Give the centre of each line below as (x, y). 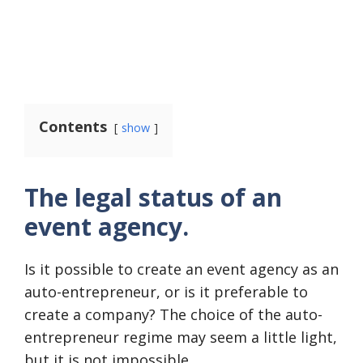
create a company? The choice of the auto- (173, 314)
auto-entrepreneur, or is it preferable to (166, 292)
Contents (73, 126)
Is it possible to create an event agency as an (181, 269)
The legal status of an (153, 197)
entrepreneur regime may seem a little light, (181, 337)
